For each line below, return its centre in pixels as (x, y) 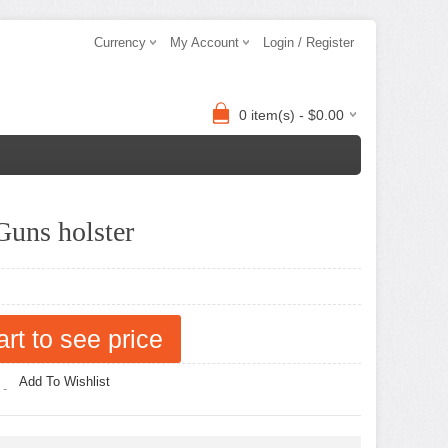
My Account (204, 42)
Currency (120, 42)
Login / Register (308, 42)
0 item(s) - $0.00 (291, 115)
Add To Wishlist (64, 381)
